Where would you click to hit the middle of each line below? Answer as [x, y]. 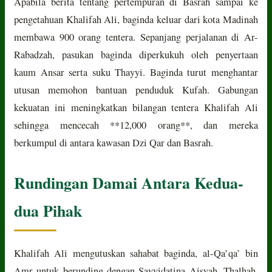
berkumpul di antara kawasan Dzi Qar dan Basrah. [114, 142]
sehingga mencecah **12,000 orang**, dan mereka [136, 125]
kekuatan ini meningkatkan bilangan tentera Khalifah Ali [136, 107]
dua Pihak [48, 210]
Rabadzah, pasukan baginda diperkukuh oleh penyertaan [136, 54]
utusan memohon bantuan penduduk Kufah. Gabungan [136, 90]
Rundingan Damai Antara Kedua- [129, 182]
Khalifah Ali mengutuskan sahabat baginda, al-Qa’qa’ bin [136, 253]
